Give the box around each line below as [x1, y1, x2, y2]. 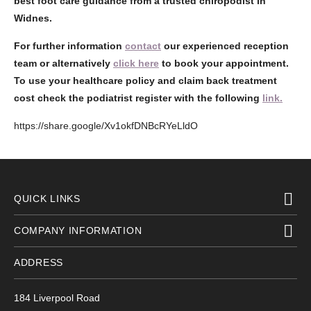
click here [113, 58, 159, 69]
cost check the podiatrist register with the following [14, 92, 262, 103]
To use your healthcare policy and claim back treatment [14, 75, 277, 86]
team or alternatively [14, 58, 113, 69]
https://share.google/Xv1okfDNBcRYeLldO [14, 120, 198, 131]
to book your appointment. [159, 58, 289, 69]
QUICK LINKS [14, 193, 81, 204]
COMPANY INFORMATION [14, 225, 142, 236]
